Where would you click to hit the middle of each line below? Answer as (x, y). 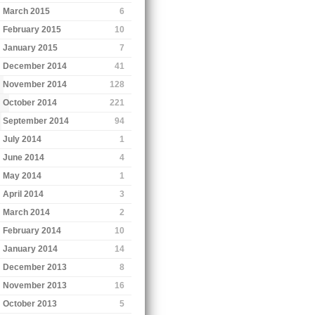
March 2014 (27, 212)
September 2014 (36, 121)
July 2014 (22, 139)
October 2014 (30, 102)
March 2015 (27, 11)
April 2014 (24, 194)
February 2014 (32, 230)
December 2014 (35, 66)
